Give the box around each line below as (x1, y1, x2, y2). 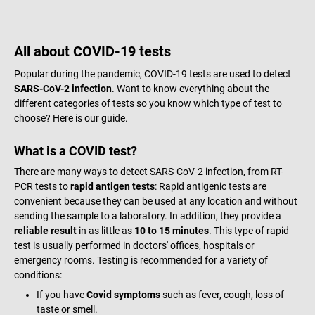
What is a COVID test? (14, 143, 137, 158)
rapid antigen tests (70, 180, 155, 192)
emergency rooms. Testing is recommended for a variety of (14, 254, 268, 266)
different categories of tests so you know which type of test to (14, 97, 282, 109)
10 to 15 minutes (134, 224, 209, 236)
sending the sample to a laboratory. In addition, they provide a (14, 210, 281, 221)
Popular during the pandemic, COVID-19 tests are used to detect (14, 67, 291, 79)
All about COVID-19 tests (14, 42, 171, 60)
